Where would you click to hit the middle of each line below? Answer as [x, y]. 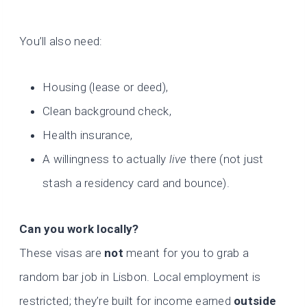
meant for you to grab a [186, 253]
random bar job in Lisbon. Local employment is [140, 277]
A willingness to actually [106, 159]
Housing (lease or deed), [106, 87]
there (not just [225, 159]
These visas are [62, 253]
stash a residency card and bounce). [136, 183]
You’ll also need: [61, 41]
